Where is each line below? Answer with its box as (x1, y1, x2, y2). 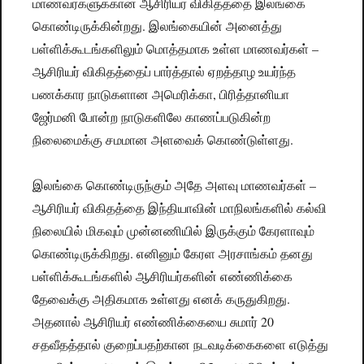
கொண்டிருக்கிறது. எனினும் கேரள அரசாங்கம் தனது (32, 245, 314, 262)
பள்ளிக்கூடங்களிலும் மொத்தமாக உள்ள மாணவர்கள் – (32, 40, 319, 58)
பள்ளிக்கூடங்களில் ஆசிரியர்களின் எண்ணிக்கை (32, 267, 293, 285)
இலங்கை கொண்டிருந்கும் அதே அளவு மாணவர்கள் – (32, 176, 317, 194)
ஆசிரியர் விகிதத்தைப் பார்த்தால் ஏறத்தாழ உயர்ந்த (32, 63, 297, 80)
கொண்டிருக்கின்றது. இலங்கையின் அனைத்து (32, 17, 283, 35)
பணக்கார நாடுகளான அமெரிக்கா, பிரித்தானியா (32, 85, 290, 103)
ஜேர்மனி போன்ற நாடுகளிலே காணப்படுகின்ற (32, 108, 271, 126)
